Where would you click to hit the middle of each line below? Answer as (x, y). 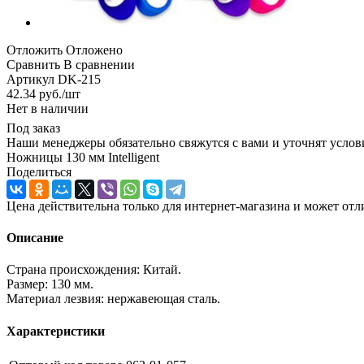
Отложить (35, 50)
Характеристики (56, 331)
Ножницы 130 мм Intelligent (83, 157)
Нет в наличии (48, 108)
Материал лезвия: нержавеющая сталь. (113, 299)
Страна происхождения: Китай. (94, 270)
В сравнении (99, 64)
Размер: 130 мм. (50, 284)
